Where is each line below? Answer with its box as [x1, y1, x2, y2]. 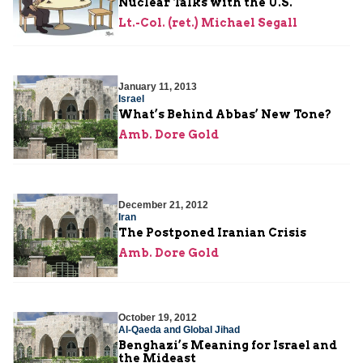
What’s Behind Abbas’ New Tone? [118, 108, 331, 122]
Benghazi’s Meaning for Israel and [118, 338, 337, 352]
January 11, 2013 [118, 81, 197, 93]
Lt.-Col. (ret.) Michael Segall [118, 15, 297, 29]
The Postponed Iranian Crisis [118, 226, 306, 240]
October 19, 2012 [118, 311, 197, 323]
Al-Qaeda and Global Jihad [118, 323, 240, 335]
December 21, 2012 [118, 199, 208, 211]
